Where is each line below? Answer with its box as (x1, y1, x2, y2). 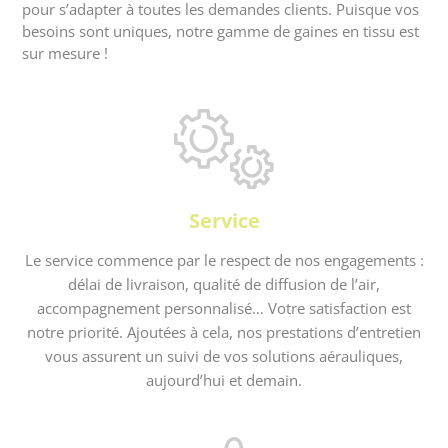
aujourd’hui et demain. (146, 370, 302, 391)
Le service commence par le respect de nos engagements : (24, 250, 424, 271)
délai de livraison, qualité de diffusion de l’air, (68, 274, 380, 295)
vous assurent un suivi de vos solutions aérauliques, (45, 346, 403, 367)
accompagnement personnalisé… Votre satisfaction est (37, 298, 411, 319)
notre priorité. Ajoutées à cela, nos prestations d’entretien (27, 322, 421, 343)
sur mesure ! (22, 43, 109, 64)
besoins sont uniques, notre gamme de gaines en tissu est (22, 21, 420, 42)
